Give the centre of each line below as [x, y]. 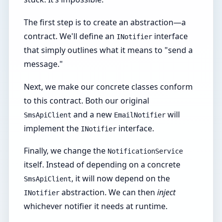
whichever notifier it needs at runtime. [96, 206]
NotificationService [145, 151]
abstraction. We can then [109, 193]
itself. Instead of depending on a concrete [102, 165]
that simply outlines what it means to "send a [109, 50]
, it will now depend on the [121, 179]
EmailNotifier [140, 115]
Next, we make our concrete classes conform [109, 86]
